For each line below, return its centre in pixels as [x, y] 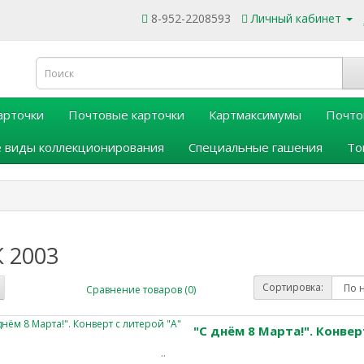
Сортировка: [293, 287]
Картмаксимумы [255, 115]
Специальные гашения [256, 147]
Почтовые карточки [126, 115]
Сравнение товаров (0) [141, 289]
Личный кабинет [296, 18]
